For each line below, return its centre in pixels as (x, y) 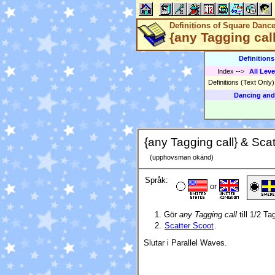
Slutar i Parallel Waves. (185, 242)
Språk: (157, 180)
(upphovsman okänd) (179, 157)
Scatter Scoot (189, 225)
